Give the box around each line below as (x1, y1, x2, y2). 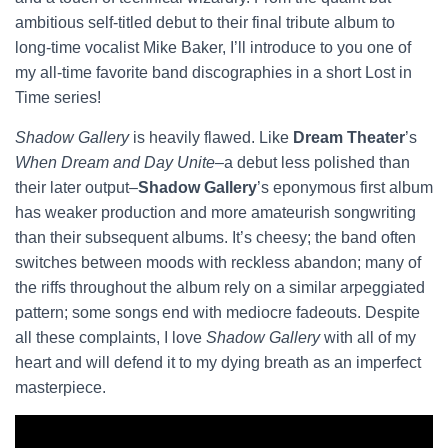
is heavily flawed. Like (129, 129, 293, 146)
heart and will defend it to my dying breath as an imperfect (15, 354, 421, 371)
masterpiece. (15, 379, 110, 396)
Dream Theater (293, 129, 405, 146)
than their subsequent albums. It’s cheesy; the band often (15, 229, 416, 246)
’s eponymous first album (257, 179, 433, 196)
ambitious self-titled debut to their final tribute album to (15, 14, 395, 31)
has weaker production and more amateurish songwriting (15, 204, 416, 221)
